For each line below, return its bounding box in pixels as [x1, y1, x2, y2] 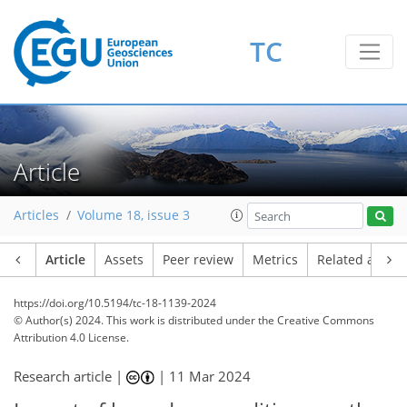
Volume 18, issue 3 [77, 207, 190, 224]
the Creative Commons [258, 313, 374, 328]
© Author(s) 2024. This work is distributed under [14, 313, 258, 328]
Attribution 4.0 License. [14, 330, 129, 345]
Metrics [253, 252, 298, 268]
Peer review [163, 252, 233, 268]
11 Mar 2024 [169, 367, 252, 385]
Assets [104, 252, 144, 268]
